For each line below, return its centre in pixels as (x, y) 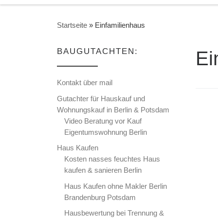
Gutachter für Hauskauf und (101, 98)
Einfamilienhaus (120, 25)
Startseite (72, 25)
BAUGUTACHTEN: (98, 52)
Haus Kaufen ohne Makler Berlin (116, 186)
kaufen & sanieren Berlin (103, 170)
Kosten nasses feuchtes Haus (112, 159)
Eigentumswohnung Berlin (106, 132)
